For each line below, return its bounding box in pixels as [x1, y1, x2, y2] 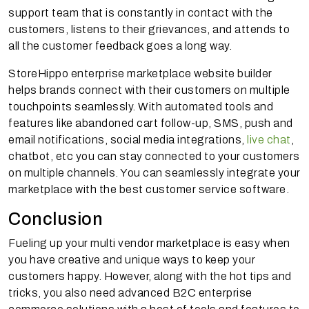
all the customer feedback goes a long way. [8, 39, 235, 52]
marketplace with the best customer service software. [8, 183, 292, 195]
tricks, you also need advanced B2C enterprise [8, 286, 252, 299]
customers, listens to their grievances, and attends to [8, 23, 290, 35]
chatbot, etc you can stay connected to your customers [8, 150, 300, 162]
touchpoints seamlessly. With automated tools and [8, 100, 273, 112]
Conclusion [8, 209, 107, 228]
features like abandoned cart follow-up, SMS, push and [8, 117, 293, 129]
